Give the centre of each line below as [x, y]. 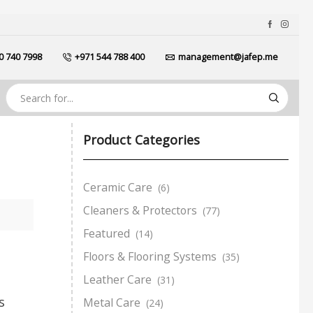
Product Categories [141, 140]
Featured [107, 233]
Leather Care [117, 279]
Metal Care [112, 302]
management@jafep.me [228, 57]
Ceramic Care [118, 187]
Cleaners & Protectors [140, 210]
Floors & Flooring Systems [150, 256]
